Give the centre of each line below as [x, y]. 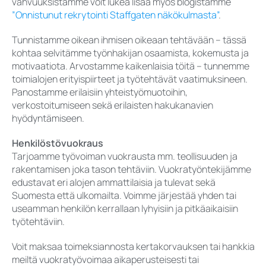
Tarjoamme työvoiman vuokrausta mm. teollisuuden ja [125, 156]
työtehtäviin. [38, 222]
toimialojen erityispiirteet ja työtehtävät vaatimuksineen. [130, 79]
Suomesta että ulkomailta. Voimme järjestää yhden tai [124, 196]
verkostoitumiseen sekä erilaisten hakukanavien [113, 105]
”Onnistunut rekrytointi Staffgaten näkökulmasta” [115, 15]
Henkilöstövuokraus [58, 143]
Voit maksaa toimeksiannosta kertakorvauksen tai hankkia [133, 247]
